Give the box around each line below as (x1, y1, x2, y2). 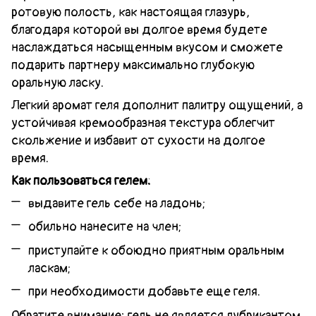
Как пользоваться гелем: (11, 172, 151, 189)
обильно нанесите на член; (28, 219, 182, 236)
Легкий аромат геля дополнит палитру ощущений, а (11, 97, 303, 114)
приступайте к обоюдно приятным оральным (28, 242, 284, 259)
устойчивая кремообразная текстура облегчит (11, 114, 275, 131)
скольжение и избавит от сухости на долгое (11, 132, 265, 149)
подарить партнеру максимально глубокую (11, 56, 255, 73)
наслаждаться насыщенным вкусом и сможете (11, 39, 283, 56)
